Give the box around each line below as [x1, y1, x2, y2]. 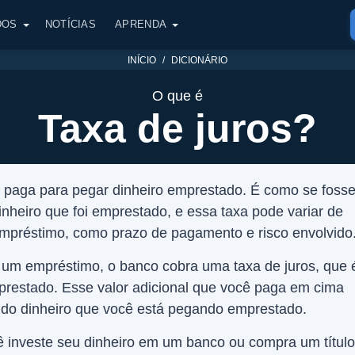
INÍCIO [128, 55, 156, 66]
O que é [152, 88, 203, 104]
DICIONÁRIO [171, 55, 227, 66]
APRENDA [115, 18, 167, 30]
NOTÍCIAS [44, 18, 97, 30]
